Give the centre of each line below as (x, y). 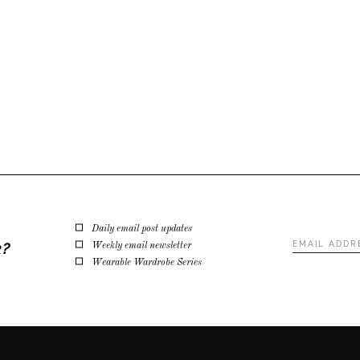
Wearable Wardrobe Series (147, 262)
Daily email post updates (142, 229)
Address (313, 247)
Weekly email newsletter (141, 245)
